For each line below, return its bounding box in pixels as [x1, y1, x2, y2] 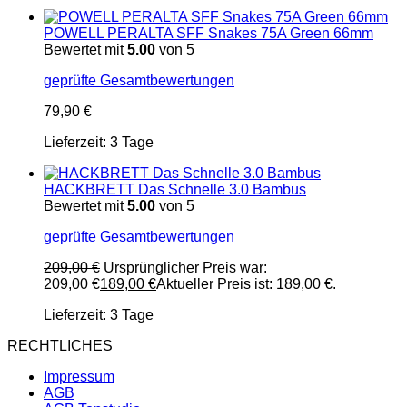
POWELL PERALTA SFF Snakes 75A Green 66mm [44, 25, 373, 41]
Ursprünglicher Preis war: [104, 259, 267, 275]
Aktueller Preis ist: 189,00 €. [156, 275, 336, 292]
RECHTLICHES [7, 337, 113, 353]
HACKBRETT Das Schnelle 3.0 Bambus [44, 181, 306, 197]
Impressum [44, 368, 114, 384]
